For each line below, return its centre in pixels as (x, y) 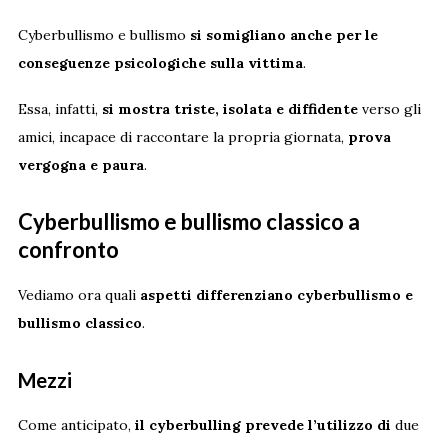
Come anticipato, (76, 425)
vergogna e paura (80, 165)
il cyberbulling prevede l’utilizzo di (262, 425)
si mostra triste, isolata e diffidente (229, 109)
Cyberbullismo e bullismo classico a (188, 222)
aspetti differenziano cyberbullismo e (274, 295)
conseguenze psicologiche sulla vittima (160, 63)
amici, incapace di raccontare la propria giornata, (182, 137)
